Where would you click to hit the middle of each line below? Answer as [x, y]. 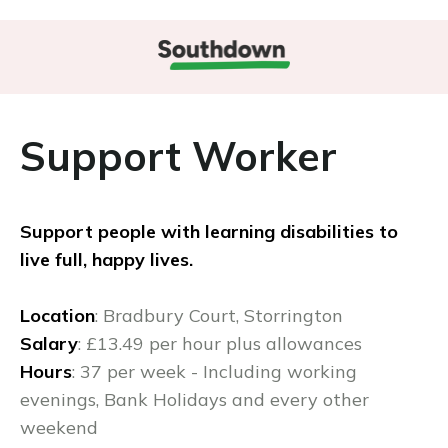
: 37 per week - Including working [214, 371]
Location [57, 315]
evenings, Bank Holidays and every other [194, 399]
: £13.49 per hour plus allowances [220, 343]
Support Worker [178, 156]
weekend [61, 427]
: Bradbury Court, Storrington [219, 315]
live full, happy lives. [106, 259]
